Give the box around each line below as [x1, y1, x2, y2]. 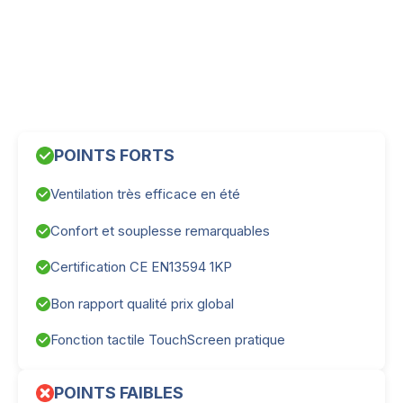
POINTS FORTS [54, 146, 175, 166]
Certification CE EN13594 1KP [50, 258, 232, 276]
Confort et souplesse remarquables [50, 221, 270, 239]
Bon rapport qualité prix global [50, 294, 234, 312]
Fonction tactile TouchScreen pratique [50, 331, 285, 349]
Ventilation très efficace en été [50, 185, 240, 203]
